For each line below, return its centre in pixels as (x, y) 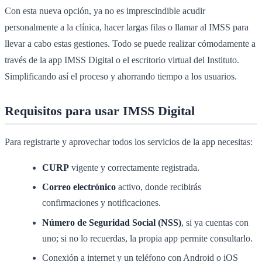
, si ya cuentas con (215, 222)
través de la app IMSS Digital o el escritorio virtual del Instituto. (122, 60)
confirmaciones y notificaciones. (101, 203)
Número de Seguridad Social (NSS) (112, 222)
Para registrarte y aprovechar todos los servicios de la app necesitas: (129, 142)
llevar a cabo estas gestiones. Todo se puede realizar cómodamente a (130, 43)
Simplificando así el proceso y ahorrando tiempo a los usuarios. (121, 76)
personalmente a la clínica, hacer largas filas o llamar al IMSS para (127, 27)
